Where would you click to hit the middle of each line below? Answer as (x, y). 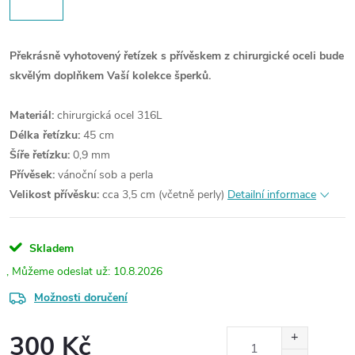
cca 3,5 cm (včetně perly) (162, 195)
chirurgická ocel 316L (108, 115)
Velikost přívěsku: (54, 195)
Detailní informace (272, 195)
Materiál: (32, 115)
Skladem (50, 248)
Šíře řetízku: (40, 155)
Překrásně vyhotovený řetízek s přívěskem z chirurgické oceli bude (177, 56)
